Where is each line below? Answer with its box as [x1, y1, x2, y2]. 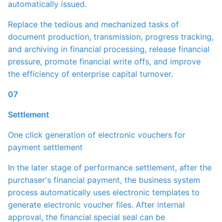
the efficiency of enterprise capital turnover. [8, 69, 173, 79]
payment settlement [8, 142, 83, 153]
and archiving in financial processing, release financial [8, 44, 210, 55]
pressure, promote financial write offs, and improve [8, 56, 201, 67]
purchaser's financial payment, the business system [8, 175, 200, 185]
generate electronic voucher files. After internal [8, 200, 185, 210]
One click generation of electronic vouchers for [8, 130, 14, 140]
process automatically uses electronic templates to [8, 187, 200, 198]
